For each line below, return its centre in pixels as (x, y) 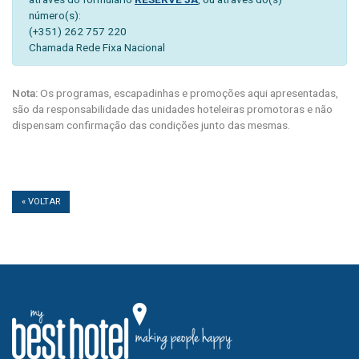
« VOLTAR (41, 201)
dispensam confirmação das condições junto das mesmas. (151, 125)
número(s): (55, 15)
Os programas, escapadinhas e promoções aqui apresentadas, (188, 93)
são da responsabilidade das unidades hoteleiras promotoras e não (172, 109)
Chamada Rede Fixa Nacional (97, 47)
